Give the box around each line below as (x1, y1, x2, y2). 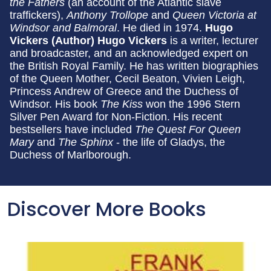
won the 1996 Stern (143, 97, 240, 110)
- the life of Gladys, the (116, 135, 225, 148)
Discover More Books (7, 195, 206, 223)
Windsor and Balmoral (10, 21, 117, 34)
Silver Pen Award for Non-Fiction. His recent (10, 110, 222, 123)
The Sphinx (58, 135, 116, 148)
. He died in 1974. (117, 21, 205, 34)
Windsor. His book (10, 97, 100, 110)
